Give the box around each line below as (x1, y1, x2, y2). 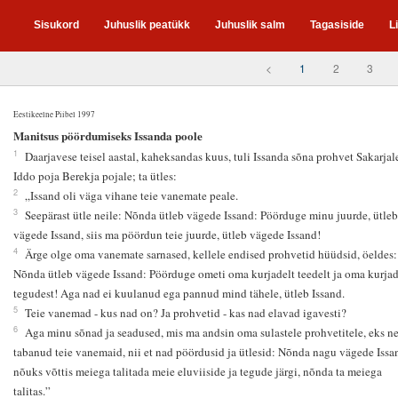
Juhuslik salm (215, 19, 285, 31)
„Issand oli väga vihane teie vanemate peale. (24, 187, 238, 204)
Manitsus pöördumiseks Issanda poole (12, 127, 203, 145)
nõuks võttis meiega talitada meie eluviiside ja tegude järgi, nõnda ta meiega (12, 363, 382, 380)
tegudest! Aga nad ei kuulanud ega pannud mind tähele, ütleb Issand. (12, 285, 345, 302)
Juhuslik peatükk (104, 19, 190, 31)
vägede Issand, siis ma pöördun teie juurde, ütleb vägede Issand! (12, 227, 321, 243)
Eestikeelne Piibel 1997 (12, 107, 95, 120)
